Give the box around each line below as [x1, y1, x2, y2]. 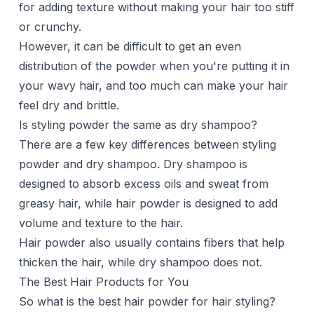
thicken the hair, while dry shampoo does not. [18, 255, 262, 270]
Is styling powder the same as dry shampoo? [18, 118, 257, 132]
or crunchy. [18, 20, 81, 34]
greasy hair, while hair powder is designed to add [18, 196, 278, 211]
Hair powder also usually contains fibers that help [18, 235, 285, 250]
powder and [18, 157, 86, 172]
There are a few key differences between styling [18, 137, 276, 152]
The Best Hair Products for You [18, 275, 189, 289]
